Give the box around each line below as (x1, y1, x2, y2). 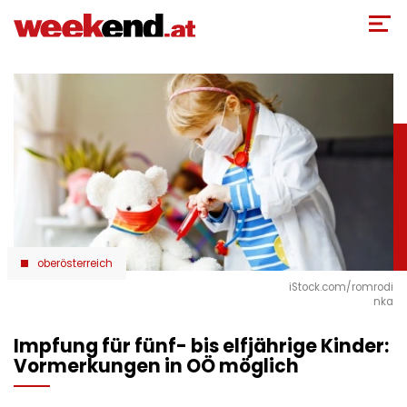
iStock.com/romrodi (288, 280, 393, 295)
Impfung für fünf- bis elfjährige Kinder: (14, 333, 389, 360)
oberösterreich (37, 256, 113, 272)
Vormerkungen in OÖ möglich (14, 353, 299, 380)
